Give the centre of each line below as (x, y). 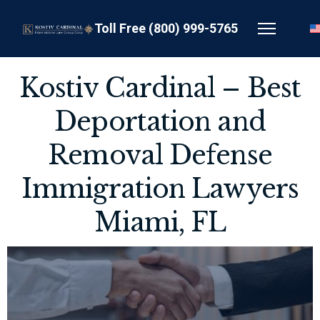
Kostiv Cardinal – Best (160, 88)
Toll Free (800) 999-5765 (166, 28)
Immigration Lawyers (160, 189)
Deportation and (160, 122)
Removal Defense (160, 155)
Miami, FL (160, 222)
